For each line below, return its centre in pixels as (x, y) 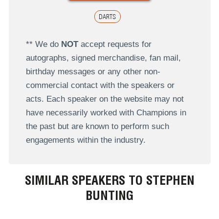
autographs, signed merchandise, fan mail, (103, 58)
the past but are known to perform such (97, 126)
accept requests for (115, 44)
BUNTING (109, 196)
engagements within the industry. (86, 140)
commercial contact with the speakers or (100, 85)
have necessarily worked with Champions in (106, 112)
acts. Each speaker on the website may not (105, 99)
